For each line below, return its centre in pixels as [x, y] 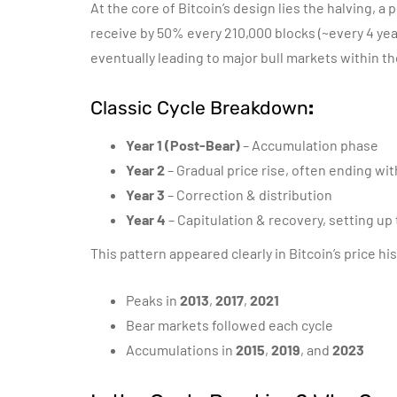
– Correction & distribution [249, 195]
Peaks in [153, 300]
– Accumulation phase [309, 145]
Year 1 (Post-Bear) [183, 145]
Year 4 [146, 219]
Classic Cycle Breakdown [199, 108]
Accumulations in [181, 350]
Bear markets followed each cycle [230, 325]
